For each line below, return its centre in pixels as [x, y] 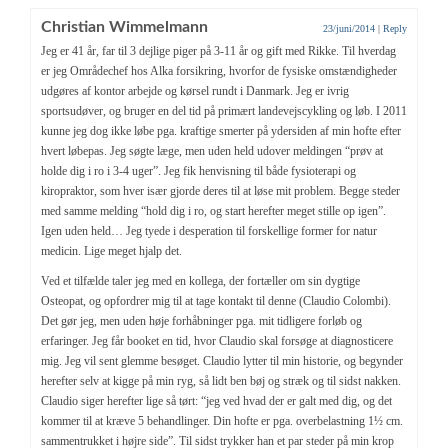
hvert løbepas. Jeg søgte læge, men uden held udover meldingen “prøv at [212, 150]
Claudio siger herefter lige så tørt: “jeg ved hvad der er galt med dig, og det [216, 400]
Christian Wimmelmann [124, 26]
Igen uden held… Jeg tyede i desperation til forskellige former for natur [209, 230]
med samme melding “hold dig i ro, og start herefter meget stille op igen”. [213, 210]
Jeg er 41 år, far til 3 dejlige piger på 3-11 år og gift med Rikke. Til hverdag [218, 50]
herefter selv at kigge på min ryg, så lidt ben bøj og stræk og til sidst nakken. [221, 380]
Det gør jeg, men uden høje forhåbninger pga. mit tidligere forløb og [201, 320]
